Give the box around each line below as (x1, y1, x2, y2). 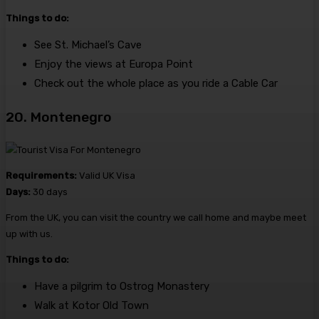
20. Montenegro (6, 109, 112, 126)
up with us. (6, 228, 53, 239)
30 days (31, 186, 68, 197)
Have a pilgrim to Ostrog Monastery (34, 279, 209, 293)
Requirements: (6, 169, 77, 181)
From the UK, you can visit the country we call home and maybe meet (6, 211, 306, 223)
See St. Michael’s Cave (34, 38, 142, 52)
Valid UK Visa (77, 169, 135, 181)
